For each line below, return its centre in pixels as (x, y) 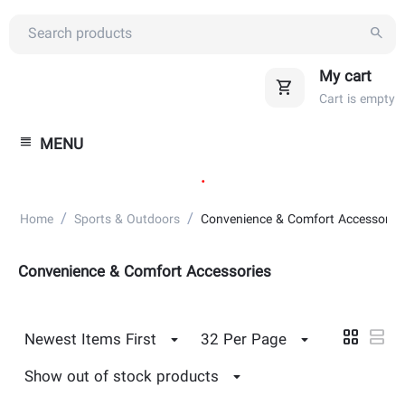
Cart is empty (357, 100)
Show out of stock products (122, 377)
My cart (345, 77)
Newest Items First (90, 340)
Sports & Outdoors (127, 220)
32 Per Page (244, 340)
